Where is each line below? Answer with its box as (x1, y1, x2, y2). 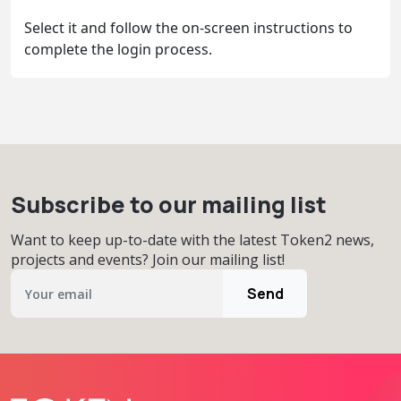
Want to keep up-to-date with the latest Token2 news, (11, 229, 374, 250)
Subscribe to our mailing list (11, 188, 327, 220)
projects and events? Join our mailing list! (11, 249, 285, 269)
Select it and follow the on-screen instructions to (24, 17, 353, 38)
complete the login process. (24, 38, 212, 59)
